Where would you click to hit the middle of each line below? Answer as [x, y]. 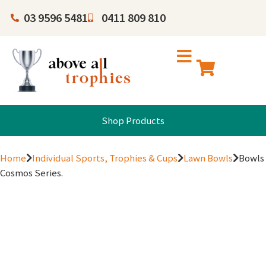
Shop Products [133, 121]
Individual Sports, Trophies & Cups [105, 158]
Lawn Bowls [208, 158]
